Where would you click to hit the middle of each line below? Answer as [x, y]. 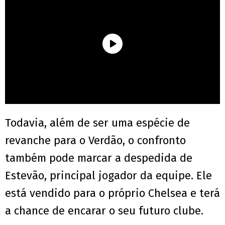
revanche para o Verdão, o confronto [95, 141]
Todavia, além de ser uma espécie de [97, 123]
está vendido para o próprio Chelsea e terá [113, 193]
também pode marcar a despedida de [99, 158]
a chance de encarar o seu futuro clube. [104, 211]
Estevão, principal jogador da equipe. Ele [108, 176]
